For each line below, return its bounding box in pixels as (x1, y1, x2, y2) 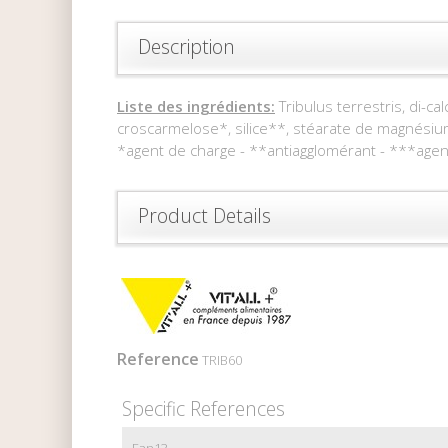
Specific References (122, 394, 285, 422)
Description (138, 32, 235, 60)
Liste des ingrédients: (117, 95, 275, 116)
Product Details (138, 201, 271, 229)
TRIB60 (202, 350, 242, 369)
